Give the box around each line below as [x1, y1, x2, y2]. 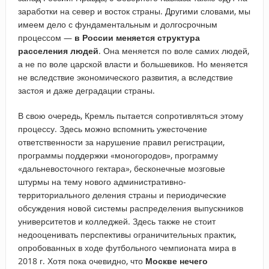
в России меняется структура [74, 31, 200, 43]
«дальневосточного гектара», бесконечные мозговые [17, 162, 225, 174]
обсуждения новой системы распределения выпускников [17, 202, 243, 214]
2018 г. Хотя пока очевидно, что [17, 255, 145, 267]
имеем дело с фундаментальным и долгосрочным [17, 18, 217, 30]
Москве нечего [145, 255, 208, 267]
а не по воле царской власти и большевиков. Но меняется [17, 58, 248, 70]
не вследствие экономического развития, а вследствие [17, 71, 233, 83]
